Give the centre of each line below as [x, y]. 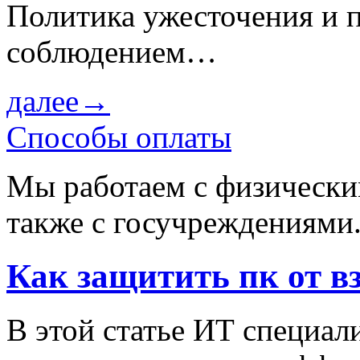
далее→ [58, 100]
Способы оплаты [119, 137]
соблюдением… [112, 51]
